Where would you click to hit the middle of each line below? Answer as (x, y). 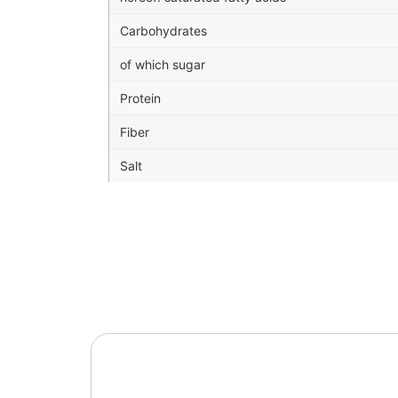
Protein (140, 99)
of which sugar (163, 65)
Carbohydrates (163, 31)
